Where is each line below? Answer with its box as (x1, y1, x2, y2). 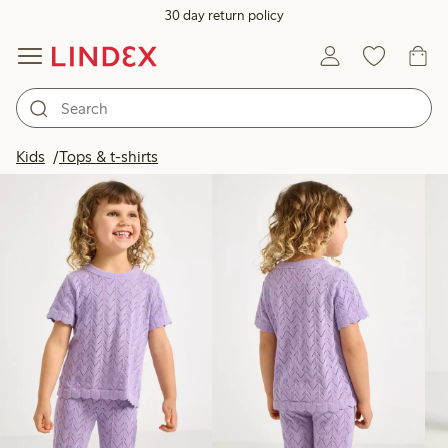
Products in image (273, 141, 384, 158)
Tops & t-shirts (59, 147, 158, 166)
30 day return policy (164, 7, 284, 24)
